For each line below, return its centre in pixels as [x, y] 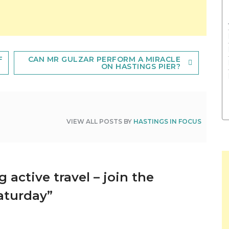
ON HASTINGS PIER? [141, 66]
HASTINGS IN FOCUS [168, 121]
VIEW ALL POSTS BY [100, 121]
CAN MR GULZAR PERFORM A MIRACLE [104, 59]
